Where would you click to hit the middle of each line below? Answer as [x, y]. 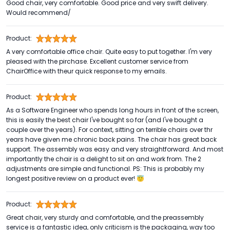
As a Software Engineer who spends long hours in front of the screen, [112, 110]
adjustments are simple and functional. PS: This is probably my [105, 169]
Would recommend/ [39, 13]
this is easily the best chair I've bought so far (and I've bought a [105, 120]
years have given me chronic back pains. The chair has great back [111, 140]
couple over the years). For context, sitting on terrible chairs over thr [109, 130]
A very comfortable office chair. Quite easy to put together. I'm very [109, 52]
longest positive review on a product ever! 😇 [75, 179]
